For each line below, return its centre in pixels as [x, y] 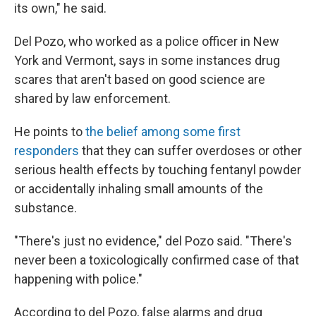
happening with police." [78, 279]
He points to [50, 131]
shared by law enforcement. [92, 98]
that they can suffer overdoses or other [190, 150]
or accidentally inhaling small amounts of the [139, 188]
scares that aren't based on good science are [140, 79]
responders [47, 150]
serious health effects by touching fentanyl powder [158, 169]
